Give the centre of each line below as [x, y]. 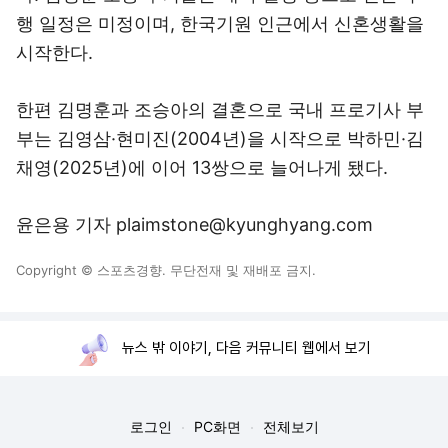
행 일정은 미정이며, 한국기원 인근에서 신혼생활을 [220, 23]
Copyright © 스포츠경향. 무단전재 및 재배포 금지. [166, 270]
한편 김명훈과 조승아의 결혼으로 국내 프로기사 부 [220, 109]
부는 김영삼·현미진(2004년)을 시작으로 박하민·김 [220, 138]
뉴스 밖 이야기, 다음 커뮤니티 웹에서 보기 [246, 348]
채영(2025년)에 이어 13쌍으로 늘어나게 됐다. [202, 167]
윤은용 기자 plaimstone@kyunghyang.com [194, 224]
